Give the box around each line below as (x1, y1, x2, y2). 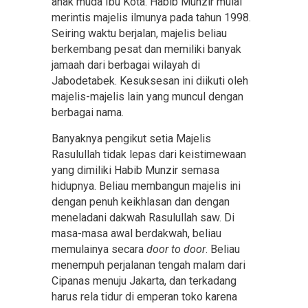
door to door (146, 243, 206, 256)
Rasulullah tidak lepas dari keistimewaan (52, 148, 246, 161)
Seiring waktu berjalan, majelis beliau (52, 27, 227, 40)
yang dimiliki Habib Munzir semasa (52, 164, 219, 177)
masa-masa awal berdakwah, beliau (52, 227, 221, 240)
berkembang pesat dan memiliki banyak (52, 43, 241, 56)
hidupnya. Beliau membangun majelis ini (52, 179, 241, 192)
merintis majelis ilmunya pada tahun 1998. (52, 11, 251, 24)
